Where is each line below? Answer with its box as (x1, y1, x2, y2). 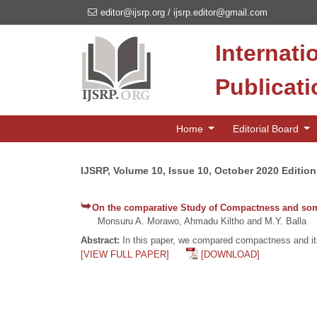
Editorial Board (232, 122, 301, 134)
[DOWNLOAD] (201, 249, 260, 260)
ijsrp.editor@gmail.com (173, 7, 267, 18)
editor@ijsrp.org (100, 7, 165, 18)
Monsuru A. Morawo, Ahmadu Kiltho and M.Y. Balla (81, 216, 306, 226)
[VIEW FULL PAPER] (81, 249, 169, 260)
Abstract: (81, 235, 122, 246)
